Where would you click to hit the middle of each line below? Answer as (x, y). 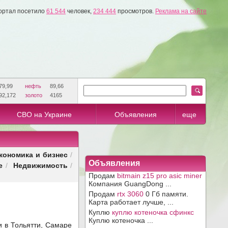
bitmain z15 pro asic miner (160, 176)
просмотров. (136, 11)
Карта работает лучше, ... (131, 202)
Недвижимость (40, 165)
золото (33, 95)
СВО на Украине (44, 115)
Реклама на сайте (181, 11)
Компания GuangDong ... (130, 184)
